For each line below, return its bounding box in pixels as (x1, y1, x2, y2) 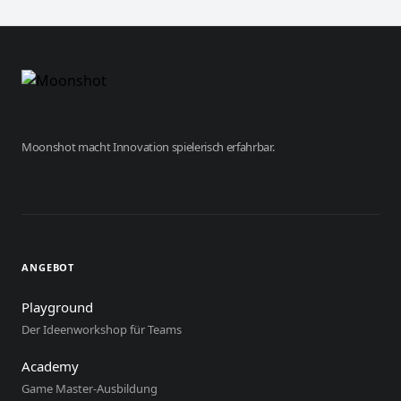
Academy (21, 357, 79, 375)
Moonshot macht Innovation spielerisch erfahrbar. (21, 139, 275, 155)
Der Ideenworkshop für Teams (21, 321, 182, 337)
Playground (21, 298, 93, 316)
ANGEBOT (21, 260, 75, 274)
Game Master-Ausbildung (21, 380, 158, 397)
